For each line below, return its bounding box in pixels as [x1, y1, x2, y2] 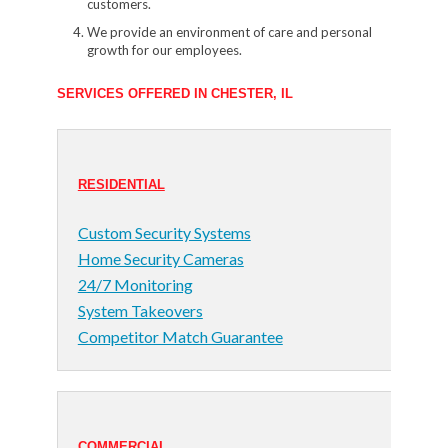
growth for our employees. [86, 42, 242, 58]
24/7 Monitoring [77, 275, 193, 294]
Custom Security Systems [77, 223, 251, 242]
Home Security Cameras [77, 249, 244, 268]
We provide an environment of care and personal [86, 24, 372, 40]
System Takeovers [77, 301, 203, 320]
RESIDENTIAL [77, 177, 165, 192]
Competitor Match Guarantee [77, 327, 283, 346]
